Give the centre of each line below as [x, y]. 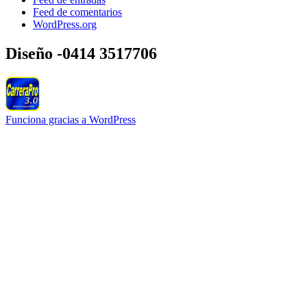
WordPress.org [65, 25]
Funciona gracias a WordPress [71, 119]
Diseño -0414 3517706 [81, 53]
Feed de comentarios [77, 12]
